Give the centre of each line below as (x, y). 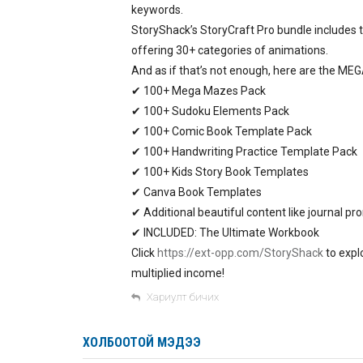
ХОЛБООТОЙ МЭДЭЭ (142, 343)
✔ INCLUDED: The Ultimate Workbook (225, 233)
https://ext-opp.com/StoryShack (240, 253)
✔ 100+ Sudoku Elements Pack (210, 111)
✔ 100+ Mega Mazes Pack (199, 91)
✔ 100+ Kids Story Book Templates (220, 172)
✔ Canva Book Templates (196, 192)
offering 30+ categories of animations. (230, 51)
